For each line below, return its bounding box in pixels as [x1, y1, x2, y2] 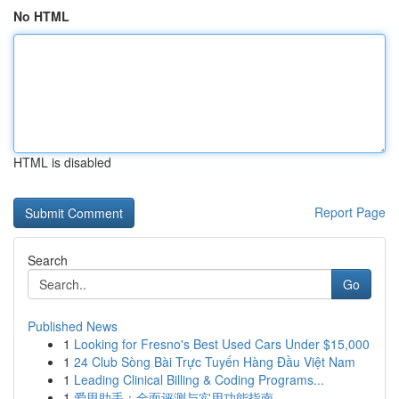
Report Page [314, 203, 386, 221]
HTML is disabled [13, 153, 111, 171]
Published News [28, 317, 118, 335]
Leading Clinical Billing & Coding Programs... [74, 370, 324, 388]
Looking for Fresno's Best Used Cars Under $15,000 [74, 335, 370, 353]
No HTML [13, 7, 69, 25]
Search [28, 251, 68, 269]
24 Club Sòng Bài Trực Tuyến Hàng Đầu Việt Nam [74, 353, 355, 370]
